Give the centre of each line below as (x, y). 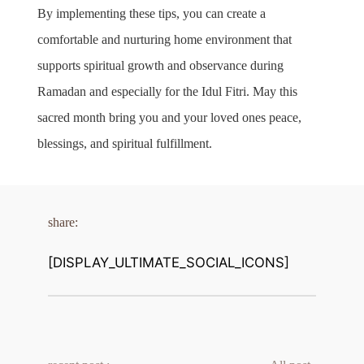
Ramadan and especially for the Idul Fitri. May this (168, 92)
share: (63, 223)
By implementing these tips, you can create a (152, 14)
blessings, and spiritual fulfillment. (125, 144)
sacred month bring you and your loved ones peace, (170, 118)
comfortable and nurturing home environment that (165, 40)
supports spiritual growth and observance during (161, 66)
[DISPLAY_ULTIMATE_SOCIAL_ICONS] (169, 263)
